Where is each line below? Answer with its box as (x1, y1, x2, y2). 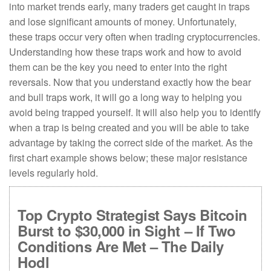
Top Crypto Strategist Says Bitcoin (18, 204, 247, 225)
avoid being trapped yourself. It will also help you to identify (9, 105, 261, 119)
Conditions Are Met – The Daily (18, 236, 224, 256)
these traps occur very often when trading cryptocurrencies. (9, 30, 260, 44)
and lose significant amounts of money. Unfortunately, (9, 15, 237, 28)
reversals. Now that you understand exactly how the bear (9, 75, 251, 89)
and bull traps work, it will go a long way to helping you (9, 90, 242, 104)
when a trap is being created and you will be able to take (9, 120, 249, 134)
